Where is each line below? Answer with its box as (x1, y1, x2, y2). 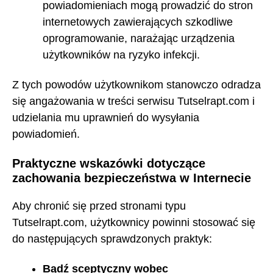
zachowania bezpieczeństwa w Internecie (12, 171, 251, 185)
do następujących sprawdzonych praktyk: (12, 233, 212, 246)
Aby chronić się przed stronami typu (12, 200, 186, 213)
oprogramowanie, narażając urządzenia (43, 32, 235, 45)
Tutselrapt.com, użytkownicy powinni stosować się (12, 216, 255, 229)
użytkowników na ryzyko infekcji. (43, 49, 200, 62)
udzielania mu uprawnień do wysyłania (12, 111, 199, 124)
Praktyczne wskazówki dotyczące (12, 156, 205, 170)
